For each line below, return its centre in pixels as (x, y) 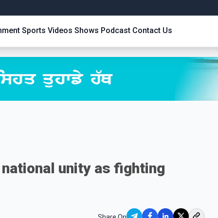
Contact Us (152, 30)
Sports (34, 30)
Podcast (116, 30)
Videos (60, 30)
